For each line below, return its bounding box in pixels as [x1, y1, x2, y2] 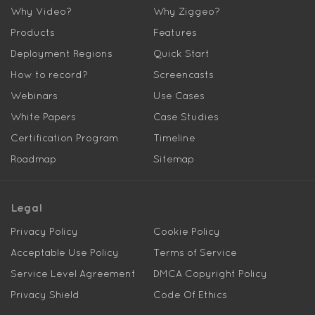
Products [11, 27, 55, 38]
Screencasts [153, 69, 214, 80]
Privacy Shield [11, 289, 79, 300]
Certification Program [11, 132, 118, 143]
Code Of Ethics [153, 289, 227, 300]
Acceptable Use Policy [11, 247, 119, 258]
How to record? [11, 69, 88, 80]
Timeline [153, 132, 195, 143]
